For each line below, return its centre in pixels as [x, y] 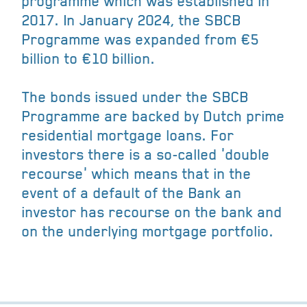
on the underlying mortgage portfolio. [148, 232]
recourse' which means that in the [137, 174]
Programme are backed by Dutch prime [153, 116]
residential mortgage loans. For [128, 136]
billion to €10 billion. [89, 59]
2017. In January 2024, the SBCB [132, 21]
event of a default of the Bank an [132, 193]
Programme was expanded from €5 [140, 40]
